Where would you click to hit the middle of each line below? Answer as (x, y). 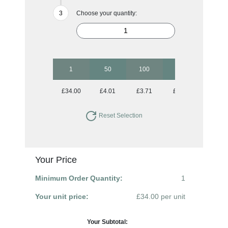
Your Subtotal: (108, 222)
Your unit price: (62, 196)
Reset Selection (120, 115)
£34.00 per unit (161, 196)
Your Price (56, 160)
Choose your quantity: (106, 13)
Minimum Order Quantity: (79, 178)
